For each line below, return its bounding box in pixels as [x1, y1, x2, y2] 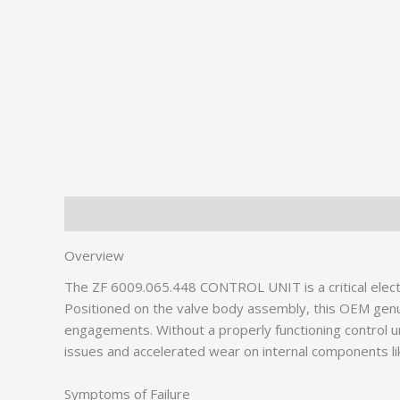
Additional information [152, 204, 285, 223]
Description [64, 204, 135, 223]
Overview [64, 246, 124, 264]
